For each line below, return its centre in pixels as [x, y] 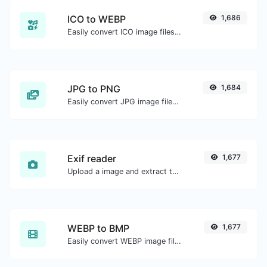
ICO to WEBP [97, 19]
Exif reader [92, 159]
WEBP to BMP [98, 228]
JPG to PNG [94, 89]
